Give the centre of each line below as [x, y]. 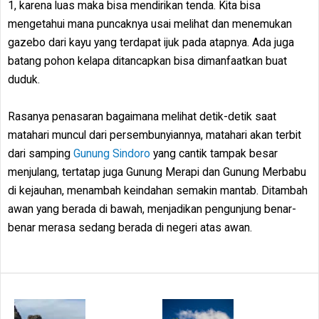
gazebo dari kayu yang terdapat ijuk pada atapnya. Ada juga [151, 43]
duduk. [24, 80]
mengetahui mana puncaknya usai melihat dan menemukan [150, 24]
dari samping [41, 154]
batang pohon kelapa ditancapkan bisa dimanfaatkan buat [147, 61]
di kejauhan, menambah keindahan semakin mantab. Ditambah [158, 191]
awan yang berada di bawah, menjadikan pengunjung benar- [152, 209]
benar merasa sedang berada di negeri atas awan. [130, 228]
